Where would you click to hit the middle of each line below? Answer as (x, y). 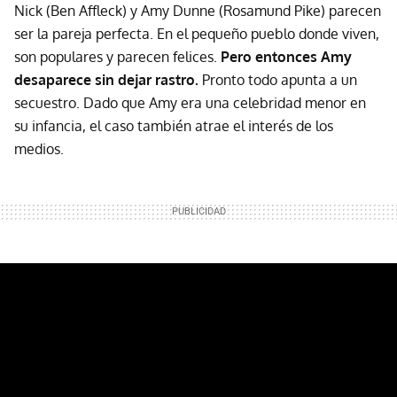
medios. (39, 149)
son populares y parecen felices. (117, 57)
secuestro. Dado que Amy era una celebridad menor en (190, 103)
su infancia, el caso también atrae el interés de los (174, 126)
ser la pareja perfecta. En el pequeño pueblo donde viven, (197, 34)
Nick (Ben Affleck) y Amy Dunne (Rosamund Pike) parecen (198, 11)
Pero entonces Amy (286, 57)
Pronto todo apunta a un (280, 80)
